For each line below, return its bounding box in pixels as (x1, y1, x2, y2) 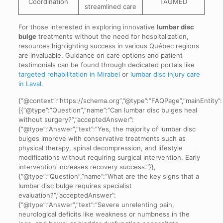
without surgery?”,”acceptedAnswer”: (18, 115, 134, 123)
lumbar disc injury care (130, 70, 200, 78)
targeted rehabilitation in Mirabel (18, 70, 120, 78)
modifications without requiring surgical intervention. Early (18, 153, 200, 161)
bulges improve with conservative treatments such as (18, 134, 186, 142)
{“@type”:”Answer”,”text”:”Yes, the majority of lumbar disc (18, 124, 196, 133)
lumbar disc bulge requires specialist (18, 181, 132, 190)
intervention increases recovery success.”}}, (18, 162, 156, 171)
